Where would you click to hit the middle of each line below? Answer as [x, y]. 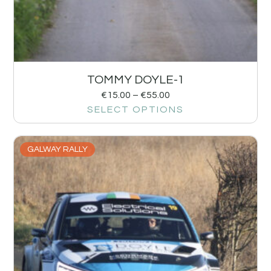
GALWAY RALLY [58, 149]
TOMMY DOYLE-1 [135, 80]
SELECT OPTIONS [135, 109]
